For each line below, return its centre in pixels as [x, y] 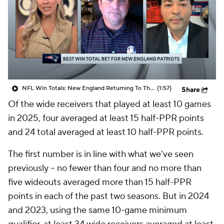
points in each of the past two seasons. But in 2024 [108, 196]
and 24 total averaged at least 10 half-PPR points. [106, 132]
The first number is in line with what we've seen [101, 154]
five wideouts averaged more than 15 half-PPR [100, 182]
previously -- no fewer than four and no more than [105, 168]
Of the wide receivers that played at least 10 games [109, 104]
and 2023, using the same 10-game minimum [97, 210]
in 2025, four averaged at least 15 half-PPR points [106, 118]
